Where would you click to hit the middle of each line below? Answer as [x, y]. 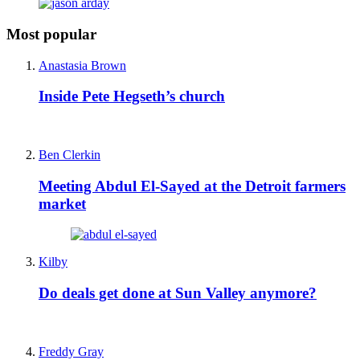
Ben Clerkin [70, 155]
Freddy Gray [71, 351]
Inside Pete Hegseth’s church [132, 96]
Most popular [51, 34]
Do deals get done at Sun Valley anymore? [178, 293]
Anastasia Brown [82, 65]
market [62, 203]
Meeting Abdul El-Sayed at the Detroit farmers [192, 186]
